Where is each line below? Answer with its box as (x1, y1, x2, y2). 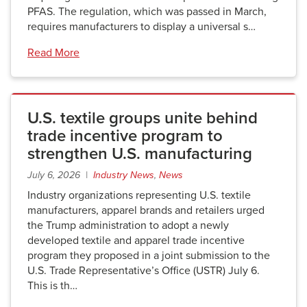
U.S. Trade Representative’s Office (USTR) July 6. (27, 264, 260, 278)
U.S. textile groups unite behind (27, 108, 258, 128)
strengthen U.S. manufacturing (27, 144, 252, 164)
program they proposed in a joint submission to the (27, 249, 270, 262)
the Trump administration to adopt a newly (27, 219, 229, 232)
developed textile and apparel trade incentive (27, 234, 245, 247)
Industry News (93, 169, 154, 181)
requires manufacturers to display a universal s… (27, 20, 256, 34)
